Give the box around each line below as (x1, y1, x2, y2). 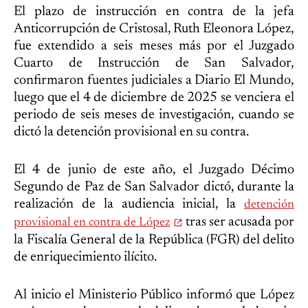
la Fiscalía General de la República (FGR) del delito (14, 232, 294, 247)
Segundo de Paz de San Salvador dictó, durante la (14, 179, 294, 194)
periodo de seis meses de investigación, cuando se (14, 107, 294, 122)
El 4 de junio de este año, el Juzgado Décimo (14, 162, 294, 177)
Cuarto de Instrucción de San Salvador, (14, 56, 294, 70)
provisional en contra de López (14, 216, 170, 229)
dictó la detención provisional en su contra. (14, 124, 249, 139)
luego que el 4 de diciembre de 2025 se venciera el (14, 90, 294, 104)
